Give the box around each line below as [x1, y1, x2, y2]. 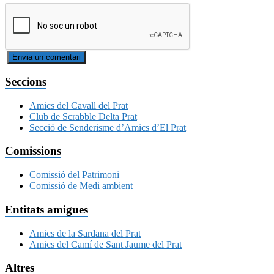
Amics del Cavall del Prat [29, 100, 128, 111]
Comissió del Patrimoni [29, 169, 119, 180]
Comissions [5, 144, 61, 158]
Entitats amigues [5, 202, 88, 216]
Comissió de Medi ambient [29, 180, 133, 191]
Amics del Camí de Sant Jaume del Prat [29, 239, 182, 250]
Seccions [5, 75, 46, 89]
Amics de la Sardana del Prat [29, 228, 141, 239]
